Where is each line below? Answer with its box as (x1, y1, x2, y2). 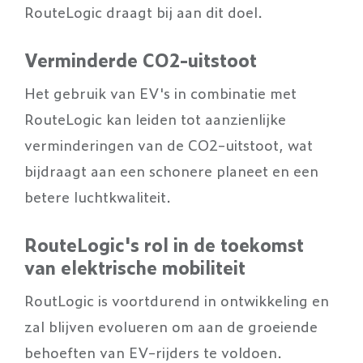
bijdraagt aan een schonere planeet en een (24, 160, 318, 181)
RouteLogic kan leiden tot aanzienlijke (24, 108, 286, 129)
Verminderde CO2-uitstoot (24, 46, 257, 73)
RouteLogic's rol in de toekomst (24, 231, 304, 258)
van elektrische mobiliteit (24, 254, 246, 280)
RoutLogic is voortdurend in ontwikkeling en (24, 289, 329, 310)
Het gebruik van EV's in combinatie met (24, 82, 297, 103)
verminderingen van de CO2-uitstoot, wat (24, 134, 313, 155)
